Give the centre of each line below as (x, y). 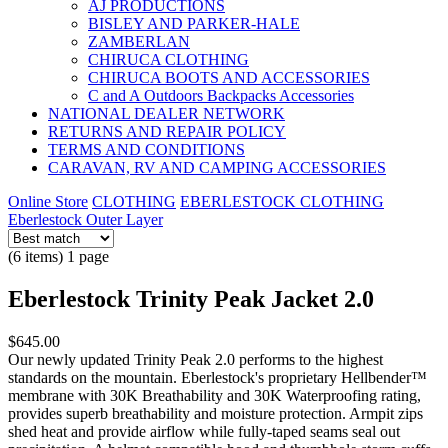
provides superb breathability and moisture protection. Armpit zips (215, 413)
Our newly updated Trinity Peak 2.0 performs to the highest (195, 359)
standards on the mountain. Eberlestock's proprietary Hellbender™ (217, 377)
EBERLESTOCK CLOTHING (282, 201)
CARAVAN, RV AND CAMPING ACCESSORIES (217, 167)
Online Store (48, 201)
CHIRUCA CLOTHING (168, 59)
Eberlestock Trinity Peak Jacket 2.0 (191, 298)
